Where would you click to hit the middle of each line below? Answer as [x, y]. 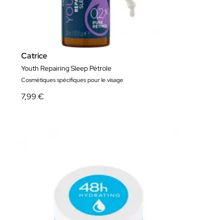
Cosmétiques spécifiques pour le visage [72, 80]
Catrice [34, 56]
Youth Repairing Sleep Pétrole [66, 69]
